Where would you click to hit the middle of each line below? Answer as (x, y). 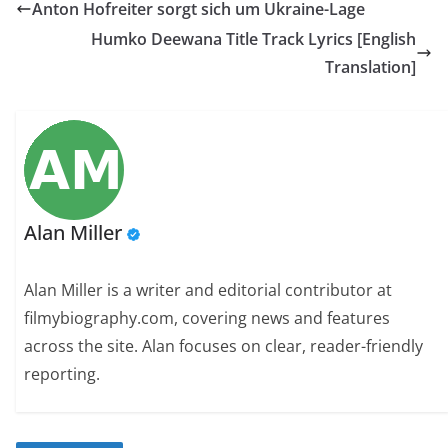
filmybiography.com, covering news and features (207, 317)
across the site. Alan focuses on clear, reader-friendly (224, 345)
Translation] (370, 67)
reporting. (62, 373)
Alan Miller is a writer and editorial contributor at (208, 289)
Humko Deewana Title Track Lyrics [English (253, 39)
